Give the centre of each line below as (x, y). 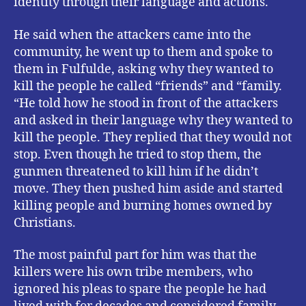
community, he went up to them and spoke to (143, 52)
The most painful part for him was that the (135, 255)
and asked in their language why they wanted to (153, 120)
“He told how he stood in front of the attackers (146, 103)
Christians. (45, 223)
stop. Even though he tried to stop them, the (138, 154)
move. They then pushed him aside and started (148, 189)
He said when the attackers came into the (133, 35)
